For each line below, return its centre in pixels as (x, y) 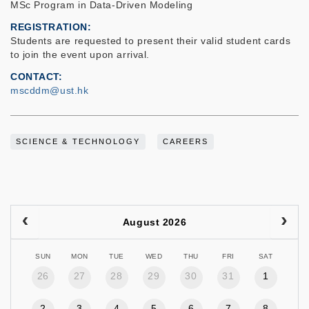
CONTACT (35, 77)
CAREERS (186, 142)
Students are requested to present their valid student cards (151, 41)
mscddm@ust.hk (50, 91)
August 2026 (154, 222)
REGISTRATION (49, 27)
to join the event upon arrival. (82, 55)
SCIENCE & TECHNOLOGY (78, 142)
